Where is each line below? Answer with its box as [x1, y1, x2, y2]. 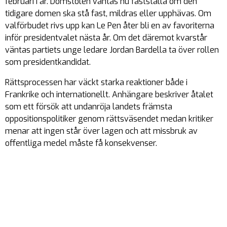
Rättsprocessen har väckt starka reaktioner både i [5, 77, 187, 88]
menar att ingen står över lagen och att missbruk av [5, 126, 198, 136]
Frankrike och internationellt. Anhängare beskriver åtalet [5, 89, 213, 100]
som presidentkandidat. [5, 57, 91, 67]
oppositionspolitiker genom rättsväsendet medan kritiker [5, 113, 213, 124]
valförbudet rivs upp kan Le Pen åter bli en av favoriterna [5, 20, 214, 31]
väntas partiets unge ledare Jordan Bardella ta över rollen [5, 45, 219, 55]
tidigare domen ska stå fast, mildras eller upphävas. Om [5, 8, 211, 19]
